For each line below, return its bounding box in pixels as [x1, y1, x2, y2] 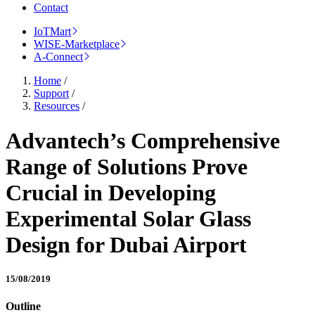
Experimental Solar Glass [6, 205, 251, 231]
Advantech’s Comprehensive [6, 127, 280, 153]
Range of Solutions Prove [6, 153, 247, 179]
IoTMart [34, 25, 71, 38]
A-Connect [34, 51, 83, 63]
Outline [6, 300, 41, 313]
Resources [34, 100, 79, 112]
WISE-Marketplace [34, 38, 120, 51]
